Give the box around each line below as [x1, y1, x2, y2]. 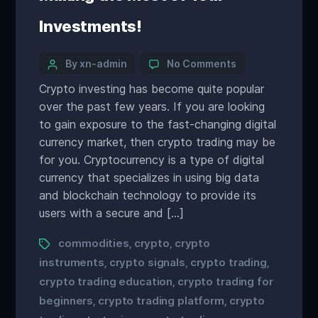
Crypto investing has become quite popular [39, 82, 265, 96]
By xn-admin [65, 57, 127, 70]
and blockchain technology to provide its [39, 188, 257, 202]
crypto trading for [177, 275, 273, 288]
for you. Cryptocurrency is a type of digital [39, 153, 265, 167]
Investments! [39, 17, 142, 35]
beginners [39, 294, 94, 307]
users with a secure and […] [39, 206, 185, 220]
